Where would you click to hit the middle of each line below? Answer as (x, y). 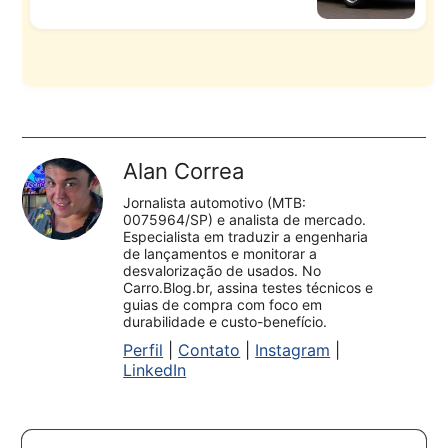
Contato (209, 350)
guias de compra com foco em (223, 305)
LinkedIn (155, 370)
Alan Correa (184, 171)
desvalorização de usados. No (222, 271)
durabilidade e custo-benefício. (225, 322)
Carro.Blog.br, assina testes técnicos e (248, 288)
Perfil (143, 350)
